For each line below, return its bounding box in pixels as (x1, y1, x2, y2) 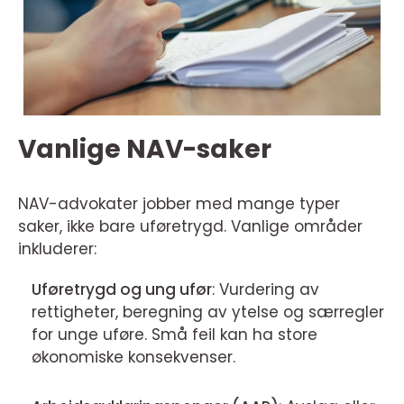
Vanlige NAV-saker (18, 132, 271, 168)
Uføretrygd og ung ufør (32, 279, 212, 301)
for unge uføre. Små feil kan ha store (32, 324, 317, 346)
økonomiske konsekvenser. (32, 346, 235, 369)
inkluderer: (18, 238, 96, 261)
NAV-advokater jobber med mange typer (18, 193, 340, 216)
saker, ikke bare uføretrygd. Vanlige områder (18, 216, 363, 238)
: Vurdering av (212, 279, 319, 301)
